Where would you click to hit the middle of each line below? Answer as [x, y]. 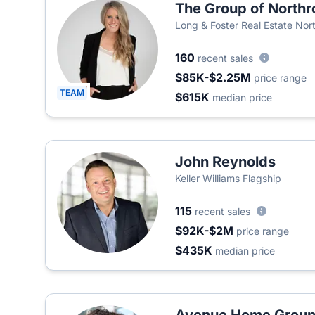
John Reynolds [225, 162]
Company [197, 39]
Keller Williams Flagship [228, 178]
